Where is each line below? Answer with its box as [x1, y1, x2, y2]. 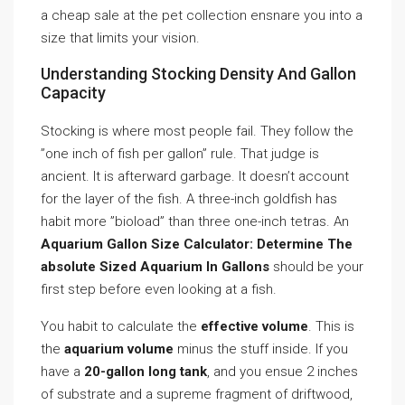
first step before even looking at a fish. [41, 281, 277, 297]
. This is [308, 318, 354, 334]
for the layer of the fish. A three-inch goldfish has [41, 191, 337, 207]
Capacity [41, 83, 106, 102]
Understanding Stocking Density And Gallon [41, 64, 356, 83]
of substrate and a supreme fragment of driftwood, [41, 386, 353, 402]
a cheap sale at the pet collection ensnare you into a [41, 7, 363, 24]
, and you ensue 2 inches [207, 363, 358, 380]
